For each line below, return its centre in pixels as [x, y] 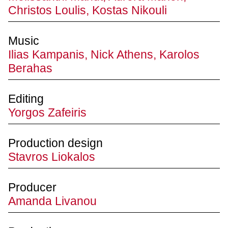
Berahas [30, 68]
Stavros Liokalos [52, 156]
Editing [26, 98]
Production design [55, 143]
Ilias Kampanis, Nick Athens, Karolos [104, 54]
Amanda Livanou [52, 201]
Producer [32, 187]
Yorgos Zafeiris [47, 112]
